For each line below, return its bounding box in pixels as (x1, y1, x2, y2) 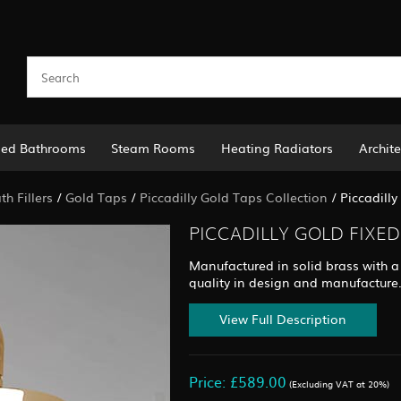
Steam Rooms (111, 138, 196, 157)
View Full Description (218, 310, 346, 328)
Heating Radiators (221, 138, 334, 157)
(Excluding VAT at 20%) (286, 377, 389, 391)
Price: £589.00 (189, 371, 286, 393)
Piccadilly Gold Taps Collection (139, 187, 328, 206)
